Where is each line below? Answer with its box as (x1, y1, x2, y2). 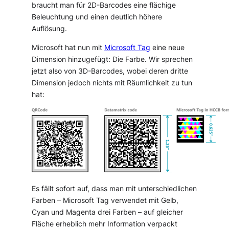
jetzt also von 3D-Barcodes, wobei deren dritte (32, 66, 189, 75)
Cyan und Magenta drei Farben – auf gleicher (32, 208, 184, 216)
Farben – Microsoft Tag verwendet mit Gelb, (32, 196, 179, 204)
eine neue (150, 43, 185, 52)
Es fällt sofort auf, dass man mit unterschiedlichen (32, 184, 197, 193)
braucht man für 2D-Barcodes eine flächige (32, 1, 176, 10)
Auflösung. (32, 25, 67, 33)
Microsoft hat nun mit (32, 43, 105, 52)
